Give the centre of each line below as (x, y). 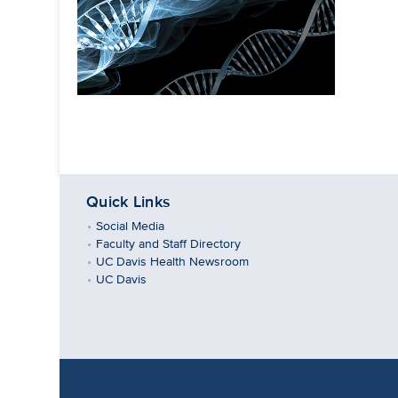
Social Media (131, 225)
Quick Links (129, 202)
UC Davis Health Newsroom (173, 261)
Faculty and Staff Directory (169, 243)
